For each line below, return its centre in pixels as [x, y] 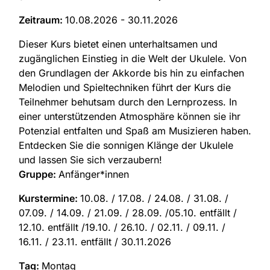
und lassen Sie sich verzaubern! [90, 160]
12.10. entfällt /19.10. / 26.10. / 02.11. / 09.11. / [122, 228]
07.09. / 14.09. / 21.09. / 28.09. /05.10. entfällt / [128, 213]
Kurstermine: [49, 199]
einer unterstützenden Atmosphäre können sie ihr [130, 117]
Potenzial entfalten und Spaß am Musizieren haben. [135, 131]
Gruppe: [39, 174]
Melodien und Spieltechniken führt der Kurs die [125, 88]
